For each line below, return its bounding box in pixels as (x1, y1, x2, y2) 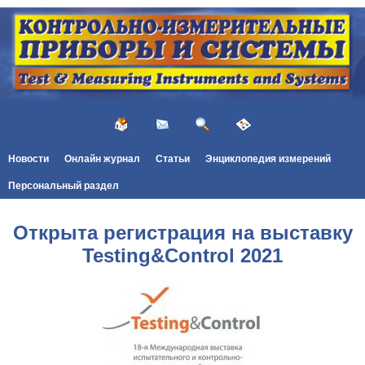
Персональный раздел (7, 179, 119, 191)
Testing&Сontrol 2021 (82, 244, 283, 266)
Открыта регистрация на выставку (12, 222, 353, 244)
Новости (7, 152, 49, 165)
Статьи (155, 152, 190, 165)
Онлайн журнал (64, 152, 140, 165)
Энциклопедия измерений (205, 152, 332, 165)
